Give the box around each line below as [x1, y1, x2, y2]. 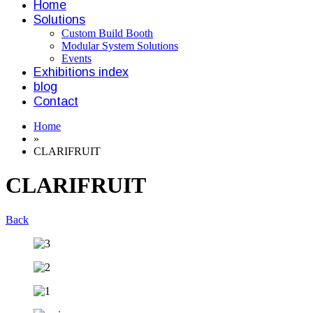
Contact [34, 94, 78, 108]
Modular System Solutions [61, 40, 178, 52]
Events [61, 52, 92, 64]
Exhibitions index [34, 65, 129, 79]
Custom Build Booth [61, 27, 153, 39]
